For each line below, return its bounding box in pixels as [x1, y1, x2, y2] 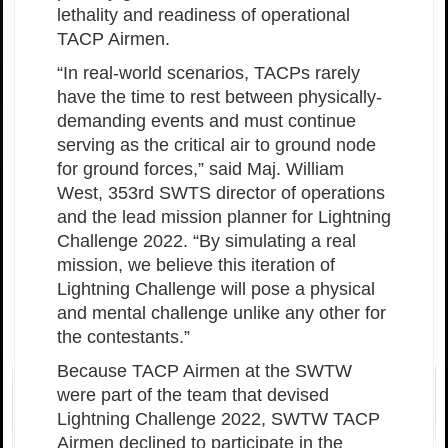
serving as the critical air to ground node [57, 135, 376, 156]
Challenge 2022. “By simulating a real [57, 231, 356, 252]
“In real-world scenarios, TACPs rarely [57, 63, 360, 84]
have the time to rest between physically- [57, 87, 382, 108]
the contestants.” [57, 327, 190, 348]
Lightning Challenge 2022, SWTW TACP [57, 409, 380, 430]
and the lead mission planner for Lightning [57, 207, 391, 228]
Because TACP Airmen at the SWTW [57, 361, 352, 382]
